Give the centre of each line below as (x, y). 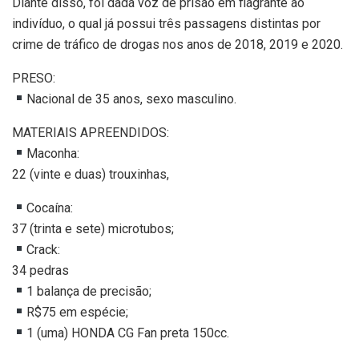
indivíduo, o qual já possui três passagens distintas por (166, 23)
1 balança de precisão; (89, 291)
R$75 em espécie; (78, 312)
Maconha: (53, 153)
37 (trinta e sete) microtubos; (93, 228)
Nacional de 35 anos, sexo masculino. (132, 99)
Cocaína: (50, 208)
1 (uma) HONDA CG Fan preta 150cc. (128, 333)
